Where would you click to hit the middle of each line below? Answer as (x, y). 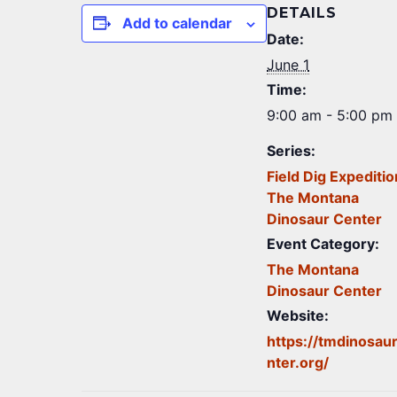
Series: (291, 151)
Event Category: (323, 244)
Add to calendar (177, 23)
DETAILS (302, 13)
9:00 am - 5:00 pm (330, 115)
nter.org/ (298, 362)
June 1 (288, 65)
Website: (298, 315)
